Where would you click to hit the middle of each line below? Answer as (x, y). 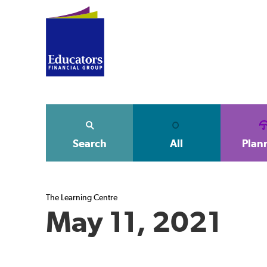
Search (89, 143)
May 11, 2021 (133, 221)
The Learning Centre (82, 197)
